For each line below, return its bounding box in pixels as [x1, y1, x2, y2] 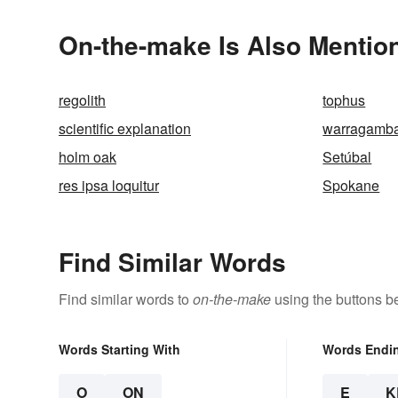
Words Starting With [59, 339, 180, 358]
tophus [322, 89, 366, 110]
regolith [59, 89, 106, 110]
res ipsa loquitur [59, 174, 159, 195]
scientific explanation [59, 117, 191, 139]
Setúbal [322, 146, 372, 167]
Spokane [322, 174, 380, 195]
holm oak [59, 146, 116, 167]
